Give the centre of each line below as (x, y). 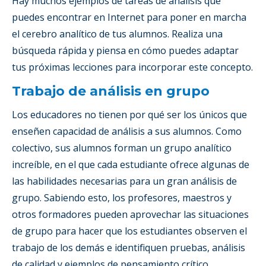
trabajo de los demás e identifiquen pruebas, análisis (129, 247)
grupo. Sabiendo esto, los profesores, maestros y (122, 197)
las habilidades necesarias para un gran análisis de (124, 181)
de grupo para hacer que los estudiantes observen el (129, 231)
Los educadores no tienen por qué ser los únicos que (129, 114)
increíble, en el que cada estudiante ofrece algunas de (131, 164)
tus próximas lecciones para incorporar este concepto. (132, 67)
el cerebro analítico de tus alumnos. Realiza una (117, 34)
